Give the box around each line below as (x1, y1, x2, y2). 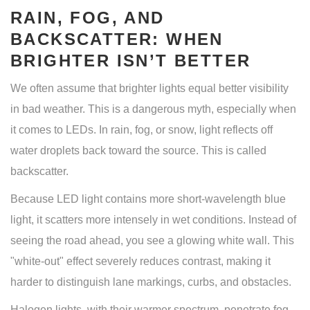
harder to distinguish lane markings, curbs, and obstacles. (10, 276, 291, 289)
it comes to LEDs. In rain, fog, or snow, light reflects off (10, 124, 273, 136)
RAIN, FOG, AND (10, 8, 165, 28)
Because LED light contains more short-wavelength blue (10, 193, 286, 206)
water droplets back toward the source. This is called (10, 145, 266, 157)
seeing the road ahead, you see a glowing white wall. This (10, 235, 294, 247)
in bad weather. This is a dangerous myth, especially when (10, 103, 296, 116)
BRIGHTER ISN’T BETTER (10, 51, 251, 71)
